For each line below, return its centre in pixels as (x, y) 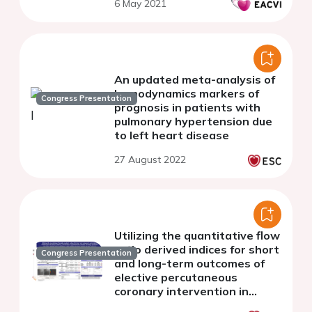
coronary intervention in (181, 291)
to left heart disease (172, 135)
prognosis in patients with (187, 108)
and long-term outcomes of (189, 264)
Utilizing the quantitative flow (197, 236)
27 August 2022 (150, 160)
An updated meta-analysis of (195, 80)
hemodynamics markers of (187, 94)
